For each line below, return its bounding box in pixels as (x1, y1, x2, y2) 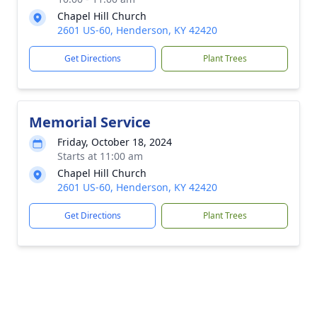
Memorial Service (29, 113, 151, 132)
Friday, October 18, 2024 (57, 135, 172, 149)
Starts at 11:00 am (57, 149, 143, 163)
